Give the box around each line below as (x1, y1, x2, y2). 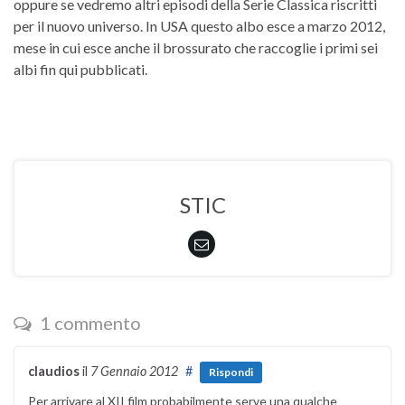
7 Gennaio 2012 (90, 363, 178, 379)
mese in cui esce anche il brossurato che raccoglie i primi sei (14, 38, 378, 56)
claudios (28, 363, 80, 379)
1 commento (36, 311, 141, 334)
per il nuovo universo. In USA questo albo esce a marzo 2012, (14, 16, 385, 34)
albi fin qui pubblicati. (14, 60, 147, 78)
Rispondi (209, 365, 253, 380)
